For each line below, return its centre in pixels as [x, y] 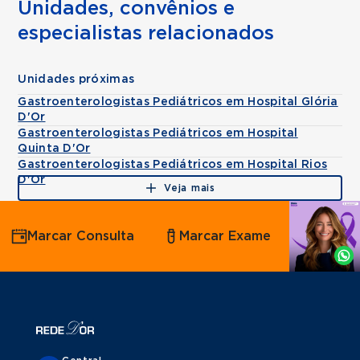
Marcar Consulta [80, 236]
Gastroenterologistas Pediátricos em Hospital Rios [173, 165]
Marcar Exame [225, 236]
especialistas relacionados [146, 34]
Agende [288, 221]
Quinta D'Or [54, 149]
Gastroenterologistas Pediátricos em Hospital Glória [178, 102]
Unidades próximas [76, 80]
